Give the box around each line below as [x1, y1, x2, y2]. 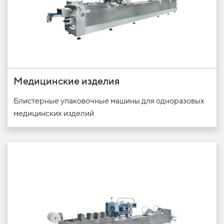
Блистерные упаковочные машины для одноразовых [13, 95, 204, 105]
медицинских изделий [13, 108, 94, 118]
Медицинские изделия [13, 74, 119, 86]
